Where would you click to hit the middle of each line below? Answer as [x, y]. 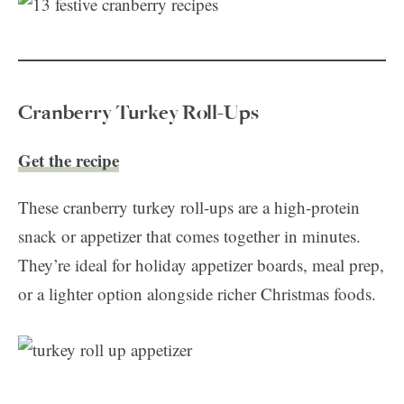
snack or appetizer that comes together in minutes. [189, 236]
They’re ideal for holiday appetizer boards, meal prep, [201, 265]
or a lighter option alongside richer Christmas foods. [197, 294]
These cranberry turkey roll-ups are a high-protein [189, 207]
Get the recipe [69, 160]
